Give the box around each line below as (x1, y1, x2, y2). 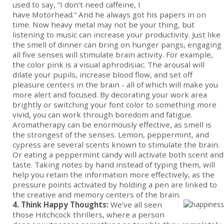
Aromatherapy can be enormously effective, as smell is (12, 119, 211, 130)
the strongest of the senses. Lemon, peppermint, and (12, 129, 209, 140)
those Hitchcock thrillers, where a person (12, 209, 164, 220)
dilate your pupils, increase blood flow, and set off (12, 69, 192, 80)
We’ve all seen (108, 199, 162, 210)
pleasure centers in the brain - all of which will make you (12, 79, 218, 90)
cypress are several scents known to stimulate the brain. (12, 139, 219, 150)
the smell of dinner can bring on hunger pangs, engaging (12, 39, 221, 50)
